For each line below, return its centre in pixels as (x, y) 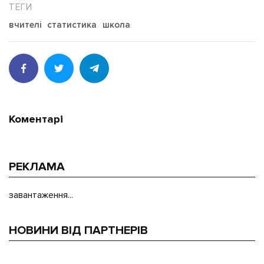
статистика (72, 25)
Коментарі (36, 120)
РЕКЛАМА (37, 167)
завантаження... (41, 195)
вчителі (25, 25)
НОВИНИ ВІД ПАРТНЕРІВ (78, 231)
